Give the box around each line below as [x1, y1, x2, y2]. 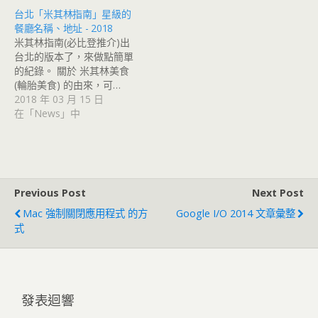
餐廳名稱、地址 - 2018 [14, 21, 114, 35]
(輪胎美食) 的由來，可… [14, 77, 121, 92]
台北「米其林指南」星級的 [14, 6, 131, 21]
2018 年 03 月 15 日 [14, 92, 104, 106]
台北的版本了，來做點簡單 [14, 49, 133, 63]
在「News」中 [14, 106, 80, 120]
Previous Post [14, 185, 86, 199]
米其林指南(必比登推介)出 [14, 35, 130, 49]
